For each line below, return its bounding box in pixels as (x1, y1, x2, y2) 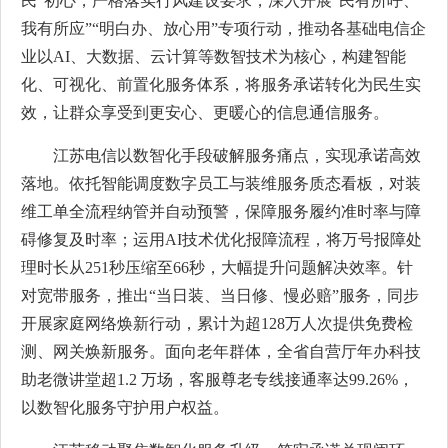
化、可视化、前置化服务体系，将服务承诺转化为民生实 (21, 76, 421, 93)
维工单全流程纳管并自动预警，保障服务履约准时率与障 (21, 203, 421, 220)
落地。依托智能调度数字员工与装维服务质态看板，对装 (21, 175, 421, 192)
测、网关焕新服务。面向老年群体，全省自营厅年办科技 (21, 343, 421, 360)
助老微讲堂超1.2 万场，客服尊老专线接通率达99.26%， (21, 371, 414, 388)
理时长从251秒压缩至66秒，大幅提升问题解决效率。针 (21, 259, 413, 276)
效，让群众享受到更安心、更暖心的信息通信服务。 (21, 104, 401, 121)
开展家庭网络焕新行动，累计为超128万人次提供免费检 (21, 315, 413, 332)
